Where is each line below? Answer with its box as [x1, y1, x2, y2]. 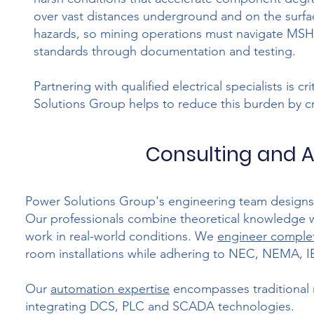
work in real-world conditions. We [25, 228, 217, 244]
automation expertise [50, 281, 170, 296]
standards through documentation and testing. [34, 43, 296, 59]
